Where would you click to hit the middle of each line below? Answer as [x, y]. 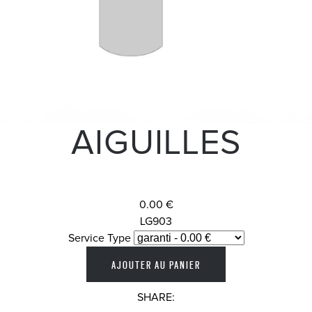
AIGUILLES [156, 144]
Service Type [99, 238]
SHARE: [156, 297]
